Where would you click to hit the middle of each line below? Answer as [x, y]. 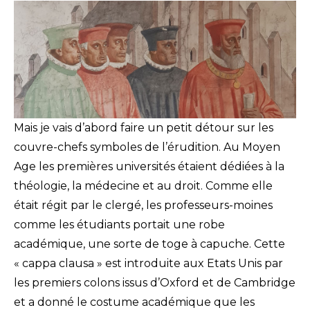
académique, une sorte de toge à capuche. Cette [149, 244]
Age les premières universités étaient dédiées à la [149, 167]
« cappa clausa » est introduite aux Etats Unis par [148, 264]
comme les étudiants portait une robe [119, 225]
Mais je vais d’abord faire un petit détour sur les [144, 128]
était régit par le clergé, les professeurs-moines [143, 206]
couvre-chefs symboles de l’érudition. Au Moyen [147, 147]
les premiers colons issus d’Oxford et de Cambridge [155, 283]
